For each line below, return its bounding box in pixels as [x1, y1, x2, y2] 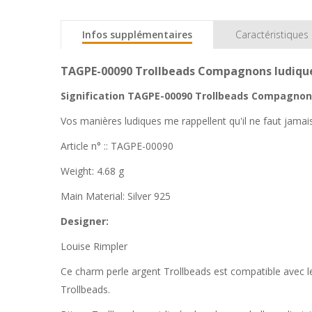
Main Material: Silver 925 [61, 189, 171, 203]
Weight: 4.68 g [61, 164, 124, 178]
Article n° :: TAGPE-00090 [61, 139, 173, 153]
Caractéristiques [235, 28, 309, 41]
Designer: [61, 214, 109, 228]
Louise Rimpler [61, 240, 127, 253]
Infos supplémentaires [82, 28, 192, 41]
